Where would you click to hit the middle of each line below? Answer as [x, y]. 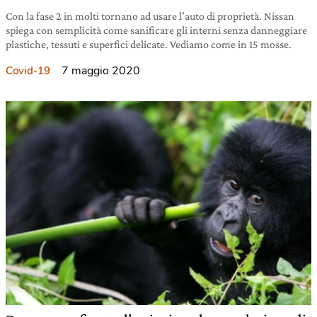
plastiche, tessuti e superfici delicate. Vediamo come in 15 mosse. [149, 44]
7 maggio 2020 [101, 71]
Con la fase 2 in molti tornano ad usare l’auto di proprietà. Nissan [150, 16]
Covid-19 [28, 71]
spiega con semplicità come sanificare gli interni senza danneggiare [156, 30]
